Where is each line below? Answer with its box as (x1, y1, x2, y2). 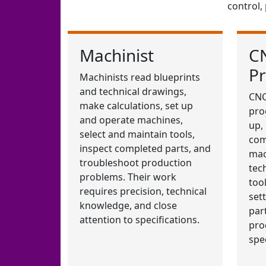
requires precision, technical (80, 185, 207, 198)
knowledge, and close (80, 199, 177, 213)
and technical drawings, (80, 85, 186, 99)
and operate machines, (80, 113, 183, 127)
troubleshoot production (80, 156, 192, 170)
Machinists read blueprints (80, 71, 200, 84)
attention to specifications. (80, 213, 199, 227)
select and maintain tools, (80, 128, 195, 141)
